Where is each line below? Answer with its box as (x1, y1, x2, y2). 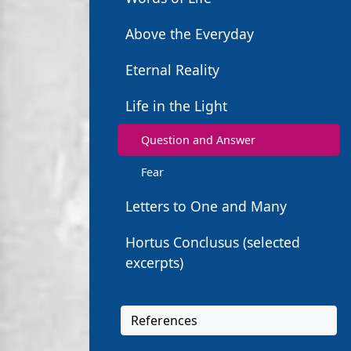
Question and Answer (141, 132, 255, 147)
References (131, 312, 197, 329)
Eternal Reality (125, 60, 219, 79)
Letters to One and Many (125, 197, 287, 215)
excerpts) (125, 253, 183, 272)
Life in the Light (125, 96, 227, 115)
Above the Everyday (125, 24, 254, 43)
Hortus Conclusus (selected (125, 233, 300, 251)
